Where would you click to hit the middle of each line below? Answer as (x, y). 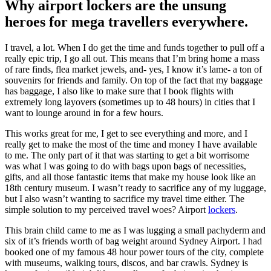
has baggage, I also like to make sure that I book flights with (119, 91)
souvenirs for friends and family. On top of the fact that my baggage (134, 80)
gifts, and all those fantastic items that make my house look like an (130, 177)
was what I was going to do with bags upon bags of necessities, (126, 166)
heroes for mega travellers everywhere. (126, 21)
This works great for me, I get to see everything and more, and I (126, 133)
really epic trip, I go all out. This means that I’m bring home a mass (132, 58)
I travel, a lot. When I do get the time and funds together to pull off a (135, 47)
